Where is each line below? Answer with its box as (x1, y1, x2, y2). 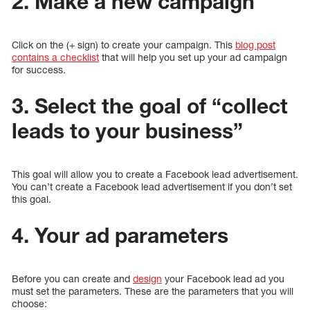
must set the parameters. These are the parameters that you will (12, 284, 293, 297)
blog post (235, 38, 275, 51)
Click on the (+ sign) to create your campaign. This (12, 38, 235, 51)
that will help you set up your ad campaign (99, 51, 287, 63)
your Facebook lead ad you (162, 272, 284, 284)
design (133, 272, 162, 284)
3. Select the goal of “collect (12, 93, 288, 118)
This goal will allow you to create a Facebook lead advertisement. (12, 167, 298, 180)
